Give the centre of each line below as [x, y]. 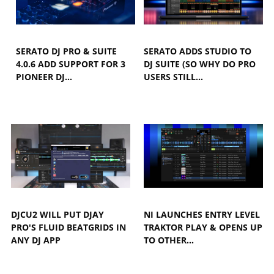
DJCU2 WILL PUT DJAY [57, 214]
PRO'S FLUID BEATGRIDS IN [68, 227]
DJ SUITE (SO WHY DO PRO [200, 64]
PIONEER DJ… [44, 76]
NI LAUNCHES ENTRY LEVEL [202, 214]
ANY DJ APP [36, 240]
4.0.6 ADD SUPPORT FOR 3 [71, 64]
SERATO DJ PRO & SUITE [67, 51]
